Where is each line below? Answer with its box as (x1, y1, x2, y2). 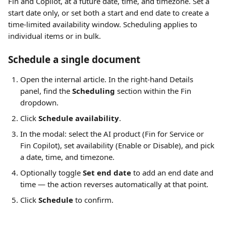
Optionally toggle (20, 167, 83, 178)
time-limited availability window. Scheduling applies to (8, 19, 199, 29)
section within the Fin (115, 86, 193, 96)
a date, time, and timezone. (20, 152, 115, 162)
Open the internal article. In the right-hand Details (20, 74, 195, 84)
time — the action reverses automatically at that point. (20, 179, 208, 189)
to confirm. (73, 195, 114, 205)
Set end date (83, 167, 131, 178)
